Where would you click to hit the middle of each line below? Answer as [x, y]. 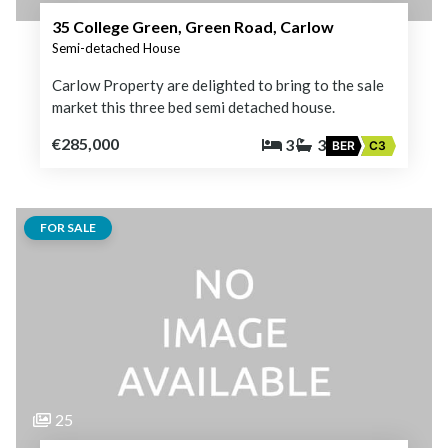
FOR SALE [68, 227]
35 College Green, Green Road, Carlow [193, 26]
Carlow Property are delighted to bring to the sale [218, 84]
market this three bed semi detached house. [193, 106]
